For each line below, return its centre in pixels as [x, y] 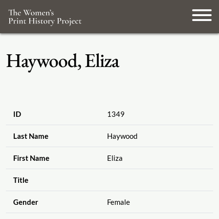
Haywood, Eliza [62, 60]
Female [118, 202]
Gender [25, 202]
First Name [31, 158]
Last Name [31, 136]
